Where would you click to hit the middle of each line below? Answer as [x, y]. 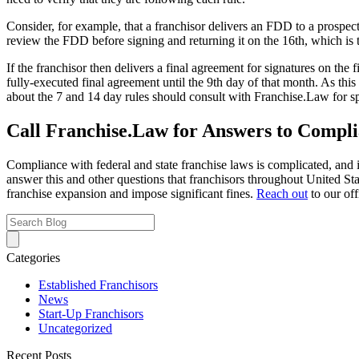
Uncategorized [75, 328]
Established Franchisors [98, 284]
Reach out [282, 193]
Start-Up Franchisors [91, 313]
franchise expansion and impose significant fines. [131, 193]
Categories [33, 257]
